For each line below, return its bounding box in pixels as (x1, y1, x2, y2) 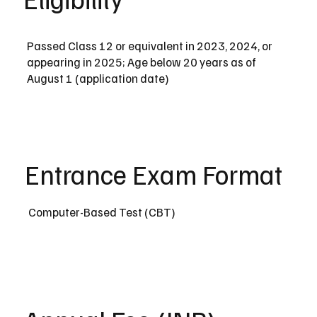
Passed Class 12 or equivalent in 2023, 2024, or (26, 38, 272, 53)
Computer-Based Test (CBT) (28, 204, 175, 219)
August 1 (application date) (26, 70, 169, 86)
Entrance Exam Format (25, 156, 282, 191)
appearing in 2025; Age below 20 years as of (26, 54, 256, 69)
